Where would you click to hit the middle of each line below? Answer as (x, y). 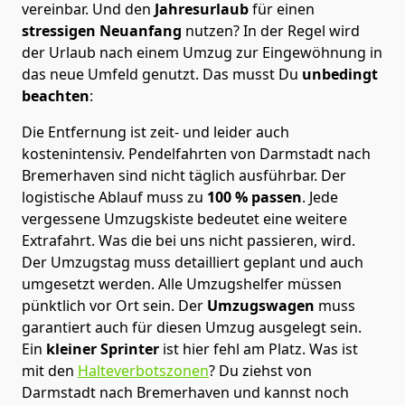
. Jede (320, 197)
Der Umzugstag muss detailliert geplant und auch (193, 262)
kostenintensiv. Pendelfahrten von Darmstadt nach (196, 153)
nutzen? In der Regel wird (273, 30)
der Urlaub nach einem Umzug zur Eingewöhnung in (202, 52)
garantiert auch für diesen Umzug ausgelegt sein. (192, 327)
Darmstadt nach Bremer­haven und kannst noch (185, 392)
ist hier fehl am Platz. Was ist (259, 348)
